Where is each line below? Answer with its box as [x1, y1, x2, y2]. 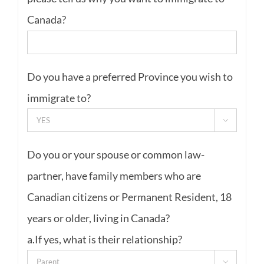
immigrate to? [27, 91, 91, 104]
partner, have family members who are [27, 169, 201, 182]
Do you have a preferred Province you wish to [27, 70, 233, 83]
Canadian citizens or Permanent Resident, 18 [27, 190, 232, 203]
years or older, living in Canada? [27, 211, 170, 225]
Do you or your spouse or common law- [27, 147, 204, 161]
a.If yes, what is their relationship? [27, 232, 182, 246]
